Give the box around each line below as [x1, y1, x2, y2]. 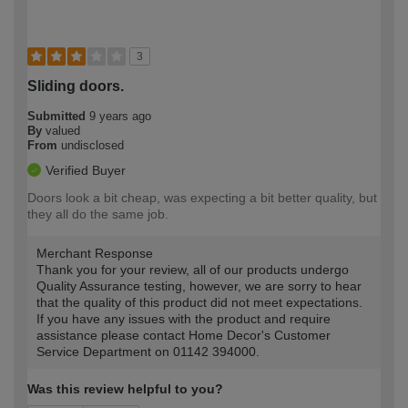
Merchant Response [36, 246, 153, 261]
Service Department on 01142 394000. [36, 344, 260, 360]
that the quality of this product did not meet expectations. [36, 295, 362, 311]
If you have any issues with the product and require [36, 311, 331, 327]
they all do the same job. [27, 207, 168, 222]
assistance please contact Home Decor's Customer [36, 328, 331, 343]
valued [46, 124, 80, 138]
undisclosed [61, 138, 124, 153]
